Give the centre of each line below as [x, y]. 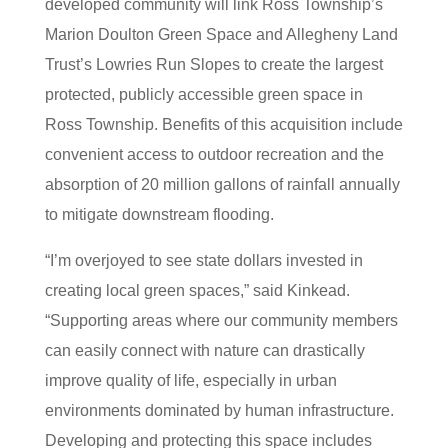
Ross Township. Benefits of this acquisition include [223, 124]
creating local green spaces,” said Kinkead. [197, 290]
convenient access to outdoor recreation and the [214, 154]
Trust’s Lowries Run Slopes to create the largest [213, 64]
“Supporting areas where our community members [221, 320]
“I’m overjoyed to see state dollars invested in [203, 260]
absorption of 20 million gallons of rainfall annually [222, 184]
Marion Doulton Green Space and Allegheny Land [221, 34]
